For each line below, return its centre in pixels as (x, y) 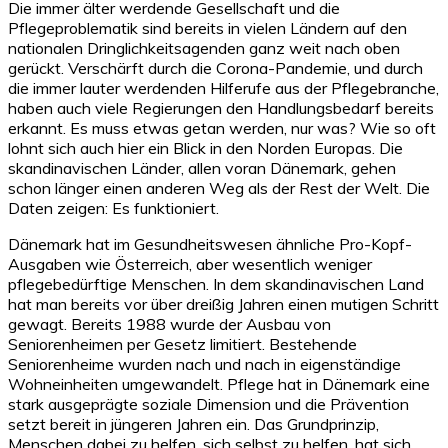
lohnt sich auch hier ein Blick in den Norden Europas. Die (205, 147)
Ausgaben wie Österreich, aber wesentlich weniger (190, 263)
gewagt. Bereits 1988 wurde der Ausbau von (169, 323)
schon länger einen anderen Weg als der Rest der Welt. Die (219, 187)
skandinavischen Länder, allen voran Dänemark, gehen (202, 167)
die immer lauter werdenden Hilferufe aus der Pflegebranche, (223, 87)
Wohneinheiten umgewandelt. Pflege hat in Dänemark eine (219, 383)
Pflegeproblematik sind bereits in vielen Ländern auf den (207, 27)
